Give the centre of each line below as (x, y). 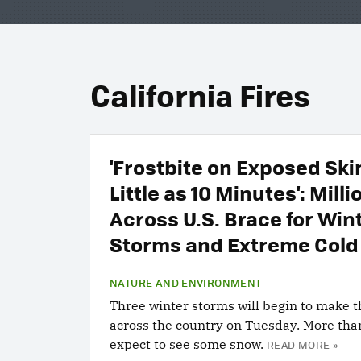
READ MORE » (303, 344)
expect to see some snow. (187, 344)
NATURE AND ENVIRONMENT (186, 282)
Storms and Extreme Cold (234, 244)
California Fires (200, 95)
